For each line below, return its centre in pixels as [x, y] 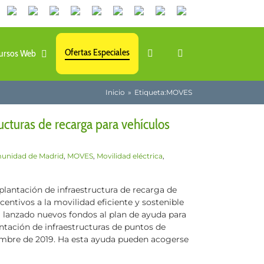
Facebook [117, 17]
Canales [29, 17]
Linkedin [52, 17]
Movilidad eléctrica [130, 156]
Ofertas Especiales [97, 52]
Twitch [175, 17]
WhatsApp [34, 36]
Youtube [72, 17]
